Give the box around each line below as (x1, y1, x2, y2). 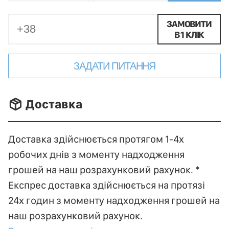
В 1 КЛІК (174, 29, 204, 40)
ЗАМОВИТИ (167, 18, 212, 29)
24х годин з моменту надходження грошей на (8, 194, 220, 207)
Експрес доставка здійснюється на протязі (8, 178, 205, 191)
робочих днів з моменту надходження (8, 148, 185, 161)
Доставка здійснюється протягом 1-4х (8, 132, 184, 145)
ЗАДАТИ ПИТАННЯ (73, 60, 156, 72)
